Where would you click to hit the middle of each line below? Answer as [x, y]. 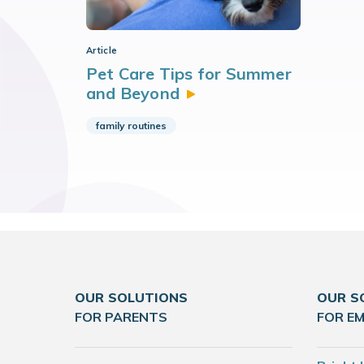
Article [102, 50]
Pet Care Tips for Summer [189, 74]
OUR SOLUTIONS [131, 297]
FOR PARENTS [121, 317]
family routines [131, 126]
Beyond [150, 93]
